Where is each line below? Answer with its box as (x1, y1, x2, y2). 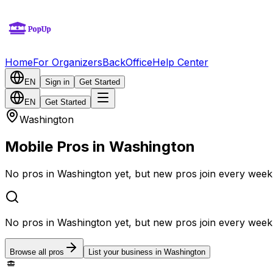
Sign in (45, 77, 69, 87)
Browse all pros (10, 247, 64, 257)
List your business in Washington (88, 247, 205, 257)
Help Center (152, 56, 208, 68)
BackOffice (102, 56, 152, 68)
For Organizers (33, 56, 102, 68)
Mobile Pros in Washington (5, 137, 195, 155)
